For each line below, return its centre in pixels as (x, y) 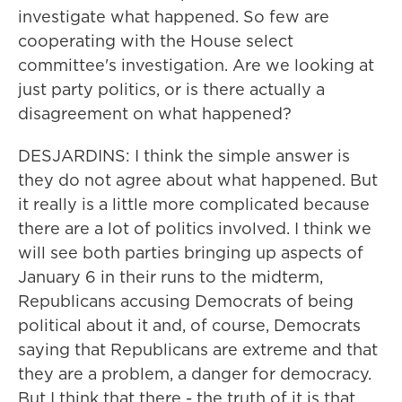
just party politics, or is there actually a (171, 89)
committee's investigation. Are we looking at (196, 65)
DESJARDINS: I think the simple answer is (184, 156)
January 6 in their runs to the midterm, (170, 277)
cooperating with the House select (156, 41)
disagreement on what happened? (155, 114)
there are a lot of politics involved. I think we (195, 228)
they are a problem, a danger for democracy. (195, 374)
